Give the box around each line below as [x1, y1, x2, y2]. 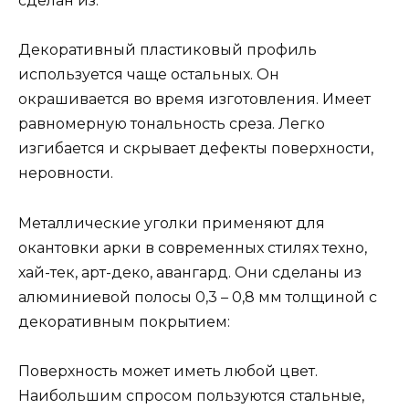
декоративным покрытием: [18, 312, 230, 330]
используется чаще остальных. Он [18, 66, 279, 84]
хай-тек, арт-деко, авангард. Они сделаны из [18, 263, 362, 281]
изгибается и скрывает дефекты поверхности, [18, 140, 373, 158]
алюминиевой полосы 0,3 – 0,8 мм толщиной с [18, 288, 377, 306]
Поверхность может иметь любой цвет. [18, 362, 318, 380]
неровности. [18, 164, 113, 183]
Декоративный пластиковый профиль [18, 41, 317, 59]
